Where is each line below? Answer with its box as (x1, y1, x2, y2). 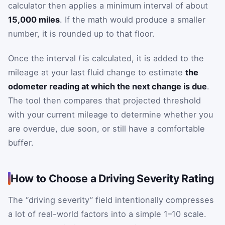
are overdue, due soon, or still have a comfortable (8, 124, 205, 134)
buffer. (8, 138, 34, 148)
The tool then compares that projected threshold (8, 95, 201, 106)
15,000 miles (8, 14, 60, 25)
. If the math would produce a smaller (60, 14, 205, 25)
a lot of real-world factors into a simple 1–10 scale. (8, 209, 206, 219)
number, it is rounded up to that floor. (8, 28, 155, 39)
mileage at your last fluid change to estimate (8, 67, 185, 78)
